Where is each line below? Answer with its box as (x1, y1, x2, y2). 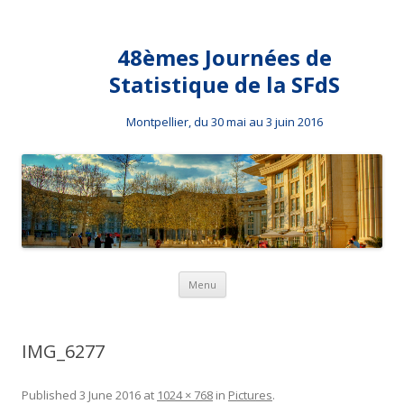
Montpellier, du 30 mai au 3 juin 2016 (126, 114, 323, 130)
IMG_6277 (22, 339, 105, 364)
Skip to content (225, 269, 315, 287)
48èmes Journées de (117, 42, 332, 72)
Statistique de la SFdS (109, 69, 340, 99)
